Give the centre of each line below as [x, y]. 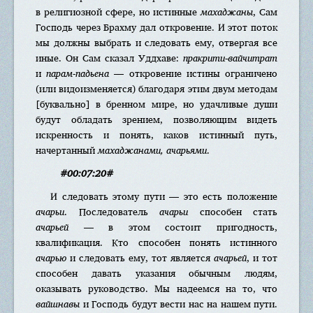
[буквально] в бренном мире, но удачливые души [156, 104]
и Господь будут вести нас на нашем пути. [179, 304]
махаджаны [227, 12]
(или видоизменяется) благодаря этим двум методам [156, 88]
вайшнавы [58, 304]
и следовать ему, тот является [140, 257]
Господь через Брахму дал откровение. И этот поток [156, 27]
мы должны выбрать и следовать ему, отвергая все [156, 42]
